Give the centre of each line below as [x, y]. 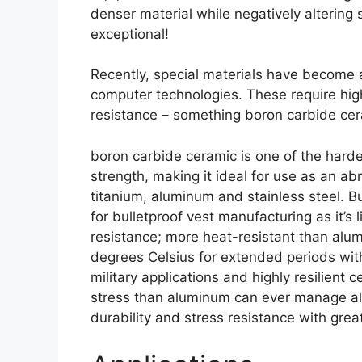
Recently [118, 75]
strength [118, 176]
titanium [117, 196]
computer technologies [164, 95]
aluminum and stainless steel [246, 196]
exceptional [128, 34]
